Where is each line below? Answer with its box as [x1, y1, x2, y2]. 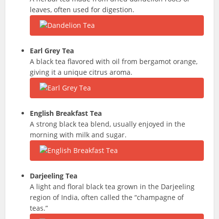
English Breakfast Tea [30, 109, 102, 118]
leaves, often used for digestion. [30, 5, 135, 14]
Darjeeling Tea [30, 171, 78, 180]
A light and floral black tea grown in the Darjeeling [30, 182, 195, 191]
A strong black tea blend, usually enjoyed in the [30, 119, 186, 129]
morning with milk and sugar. [30, 130, 127, 139]
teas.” [30, 203, 48, 213]
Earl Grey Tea [30, 46, 74, 55]
